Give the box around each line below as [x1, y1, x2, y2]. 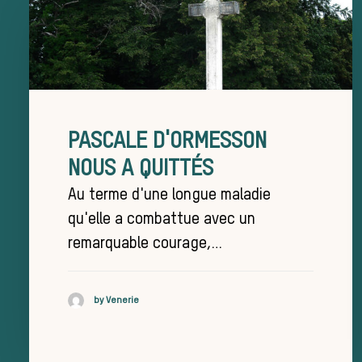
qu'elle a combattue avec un [68, 212, 255, 229]
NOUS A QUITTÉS [68, 158, 213, 181]
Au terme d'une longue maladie [68, 187, 271, 204]
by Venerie [94, 295, 139, 305]
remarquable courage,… [68, 236, 222, 253]
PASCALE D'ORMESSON [68, 130, 267, 154]
